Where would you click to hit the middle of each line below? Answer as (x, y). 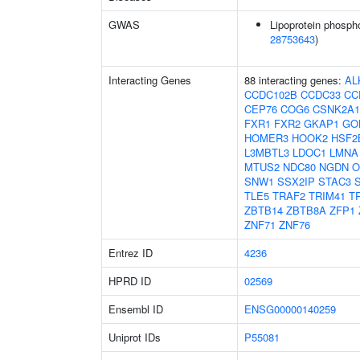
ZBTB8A (306, 210)
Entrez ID (131, 253)
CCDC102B (271, 94)
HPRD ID (130, 281)
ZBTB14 (264, 210)
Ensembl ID (136, 309)
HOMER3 (266, 138)
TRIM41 (327, 196)
